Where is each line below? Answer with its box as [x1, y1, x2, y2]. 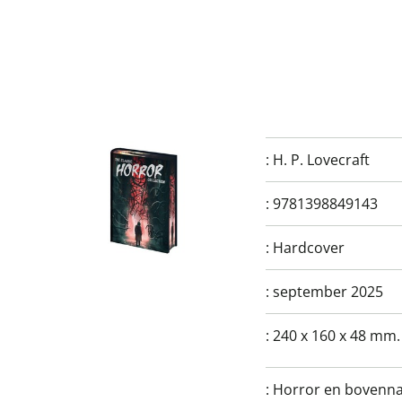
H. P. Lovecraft [273, 150, 370, 170]
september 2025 [273, 282, 383, 301]
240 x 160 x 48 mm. [273, 326, 400, 345]
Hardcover [273, 238, 345, 258]
